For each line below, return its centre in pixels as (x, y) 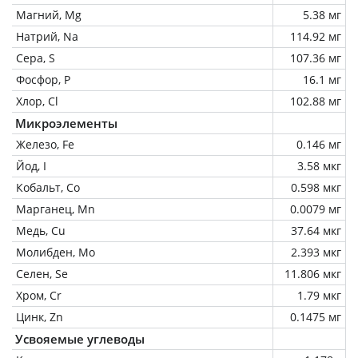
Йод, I (31, 165)
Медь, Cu (41, 230)
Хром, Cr (39, 295)
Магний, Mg (49, 14)
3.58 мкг (319, 165)
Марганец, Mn (56, 209)
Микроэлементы (66, 123)
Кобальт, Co (48, 187)
